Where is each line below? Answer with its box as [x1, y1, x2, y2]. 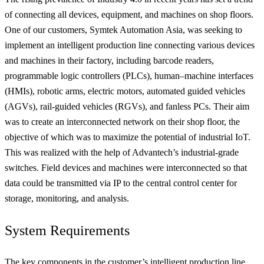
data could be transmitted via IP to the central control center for [5, 178, 237, 189]
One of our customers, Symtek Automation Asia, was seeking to [5, 25, 242, 35]
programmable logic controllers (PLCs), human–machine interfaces [5, 71, 253, 81]
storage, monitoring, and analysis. [5, 193, 131, 204]
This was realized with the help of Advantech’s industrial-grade [5, 147, 239, 158]
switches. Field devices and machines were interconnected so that [5, 163, 247, 173]
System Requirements [5, 223, 130, 239]
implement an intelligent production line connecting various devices [5, 40, 255, 51]
